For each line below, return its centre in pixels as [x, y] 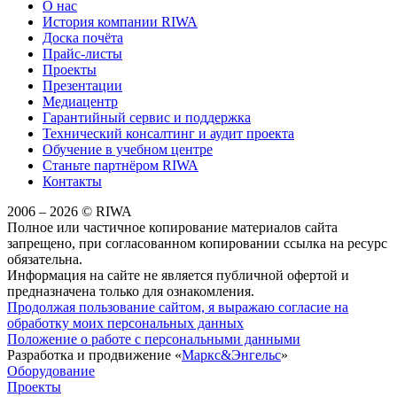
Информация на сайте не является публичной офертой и [178, 275]
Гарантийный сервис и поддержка [147, 117]
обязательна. [45, 259]
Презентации [82, 85]
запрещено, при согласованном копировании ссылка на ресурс [197, 243]
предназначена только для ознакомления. [131, 291]
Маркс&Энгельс [231, 354]
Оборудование [51, 370]
